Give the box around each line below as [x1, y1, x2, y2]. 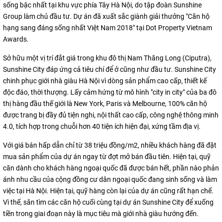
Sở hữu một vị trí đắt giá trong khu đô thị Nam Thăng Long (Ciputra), [3, 54, 212, 62]
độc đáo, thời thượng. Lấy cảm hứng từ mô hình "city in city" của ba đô [3, 88, 217, 96]
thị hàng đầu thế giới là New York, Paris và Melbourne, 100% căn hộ [3, 99, 207, 108]
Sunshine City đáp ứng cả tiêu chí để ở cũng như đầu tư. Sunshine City [3, 65, 216, 73]
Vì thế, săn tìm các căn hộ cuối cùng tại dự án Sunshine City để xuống [3, 198, 214, 206]
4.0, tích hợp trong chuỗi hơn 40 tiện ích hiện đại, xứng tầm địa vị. [3, 122, 201, 130]
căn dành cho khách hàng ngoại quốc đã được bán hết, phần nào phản [3, 164, 219, 172]
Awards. [3, 35, 29, 43]
